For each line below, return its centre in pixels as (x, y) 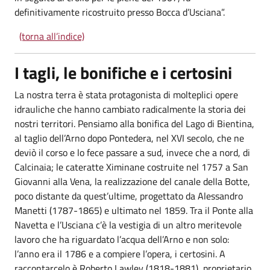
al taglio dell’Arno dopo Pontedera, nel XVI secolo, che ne (129, 138)
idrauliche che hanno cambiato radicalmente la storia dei (130, 109)
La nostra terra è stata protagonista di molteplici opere (126, 95)
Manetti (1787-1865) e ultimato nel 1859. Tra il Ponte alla (134, 210)
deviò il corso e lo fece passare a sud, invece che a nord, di (132, 152)
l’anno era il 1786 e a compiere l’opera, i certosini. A (120, 254)
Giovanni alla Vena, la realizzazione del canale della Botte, (132, 181)
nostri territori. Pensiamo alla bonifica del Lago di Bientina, (134, 124)
